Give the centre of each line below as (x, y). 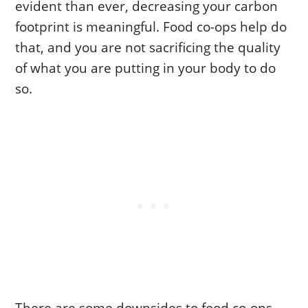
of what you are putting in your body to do (146, 68)
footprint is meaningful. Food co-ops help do (151, 27)
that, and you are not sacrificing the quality (148, 48)
